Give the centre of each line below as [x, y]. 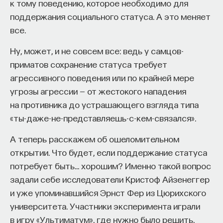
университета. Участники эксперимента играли [105, 206]
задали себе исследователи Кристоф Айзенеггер [110, 179]
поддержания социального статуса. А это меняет [110, 16]
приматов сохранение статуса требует [89, 64]
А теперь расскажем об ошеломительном [95, 138]
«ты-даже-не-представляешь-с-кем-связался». [103, 117]
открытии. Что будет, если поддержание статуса [109, 152]
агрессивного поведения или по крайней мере [102, 77]
